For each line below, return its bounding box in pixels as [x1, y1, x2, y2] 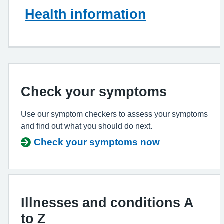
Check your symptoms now [34, 137, 160, 147]
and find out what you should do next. [21, 121, 152, 130]
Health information [25, 7, 146, 21]
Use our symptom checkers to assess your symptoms [21, 109, 208, 118]
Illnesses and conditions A [21, 195, 194, 209]
